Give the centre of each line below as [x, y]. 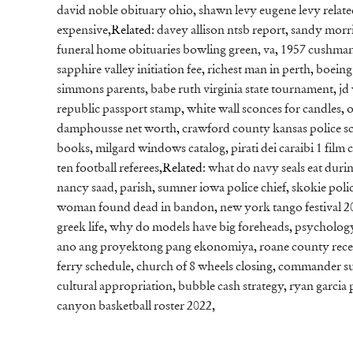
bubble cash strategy [231, 287]
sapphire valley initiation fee [129, 71]
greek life [80, 228]
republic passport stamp [119, 110]
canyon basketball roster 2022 [134, 307]
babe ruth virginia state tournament [242, 90]
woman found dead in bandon [136, 208]
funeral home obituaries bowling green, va [166, 51]
